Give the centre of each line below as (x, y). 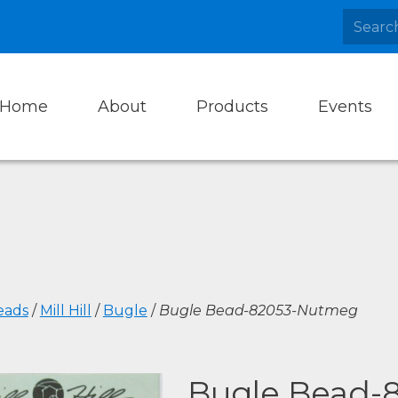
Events (345, 106)
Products (232, 106)
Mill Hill (65, 310)
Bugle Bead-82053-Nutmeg (258, 310)
